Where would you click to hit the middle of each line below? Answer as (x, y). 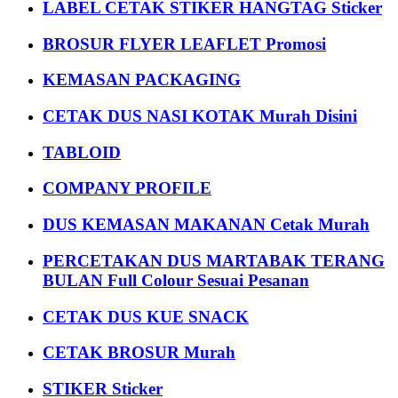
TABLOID (82, 152)
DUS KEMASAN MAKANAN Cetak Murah (206, 225)
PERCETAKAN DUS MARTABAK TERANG (214, 260)
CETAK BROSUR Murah (139, 353)
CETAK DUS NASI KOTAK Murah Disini (200, 116)
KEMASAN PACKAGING (142, 80)
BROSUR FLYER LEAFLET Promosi (184, 44)
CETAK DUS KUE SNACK (146, 316)
